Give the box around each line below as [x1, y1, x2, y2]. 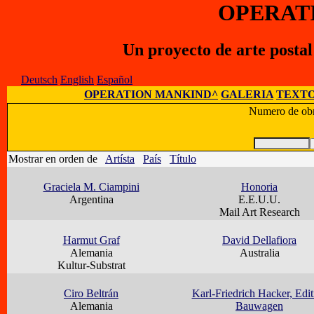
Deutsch [21, 74, 57, 86]
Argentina [69, 193, 114, 206]
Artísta [105, 153, 135, 165]
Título [170, 153, 196, 165]
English [60, 74, 94, 86]
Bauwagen [235, 300, 283, 313]
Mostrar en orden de [8, 153, 105, 165]
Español [97, 74, 132, 86]
